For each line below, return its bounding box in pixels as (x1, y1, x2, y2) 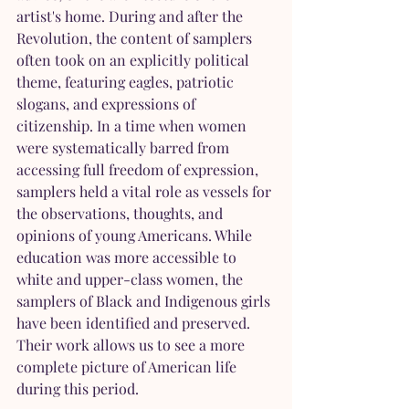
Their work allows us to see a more (16, 335, 248, 355)
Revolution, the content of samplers (16, 28, 256, 48)
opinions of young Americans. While (16, 225, 256, 246)
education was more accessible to (16, 247, 240, 267)
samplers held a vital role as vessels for (16, 182, 275, 202)
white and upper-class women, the (16, 269, 246, 289)
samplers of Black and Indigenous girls (16, 291, 274, 311)
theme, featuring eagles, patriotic (16, 72, 237, 92)
